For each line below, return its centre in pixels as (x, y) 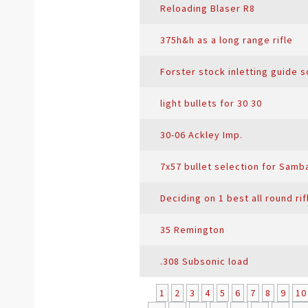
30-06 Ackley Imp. (201, 135)
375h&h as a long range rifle (227, 40)
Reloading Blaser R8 (208, 8)
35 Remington (192, 230)
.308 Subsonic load (205, 261)
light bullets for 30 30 (211, 103)
